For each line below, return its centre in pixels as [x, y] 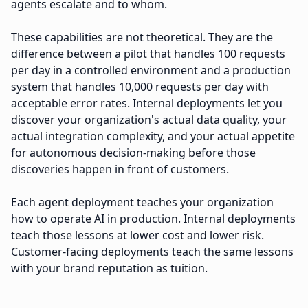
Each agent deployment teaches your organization [142, 202]
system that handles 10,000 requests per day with [140, 87]
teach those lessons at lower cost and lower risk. [137, 235]
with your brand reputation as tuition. [109, 268]
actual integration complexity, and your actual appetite [153, 136]
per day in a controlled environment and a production [151, 70]
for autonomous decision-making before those [133, 153]
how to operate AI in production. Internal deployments [153, 219]
